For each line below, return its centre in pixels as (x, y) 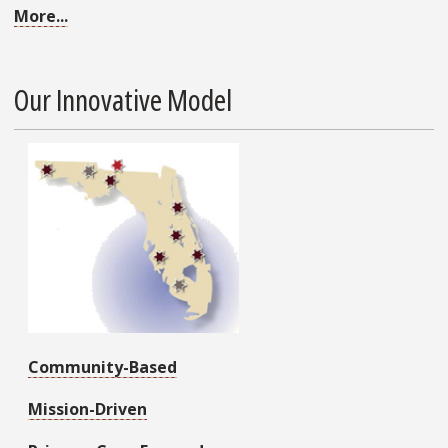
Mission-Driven (87, 408)
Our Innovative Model (123, 100)
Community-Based (102, 366)
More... (41, 16)
